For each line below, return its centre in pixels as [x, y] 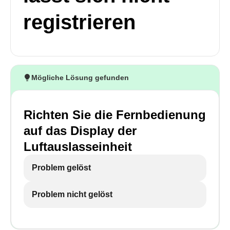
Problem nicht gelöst [72, 194]
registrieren [79, 22]
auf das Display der [80, 131]
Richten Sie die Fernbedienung [115, 115]
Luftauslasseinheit [78, 147]
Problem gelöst [61, 168]
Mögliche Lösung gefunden [80, 78]
